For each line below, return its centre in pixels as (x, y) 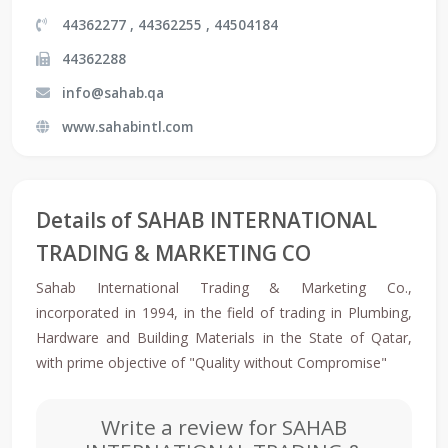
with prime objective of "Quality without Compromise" (211, 362)
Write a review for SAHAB (224, 426)
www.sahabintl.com (127, 126)
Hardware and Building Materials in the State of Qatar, (224, 337)
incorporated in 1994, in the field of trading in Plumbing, (224, 312)
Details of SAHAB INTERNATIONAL (206, 219)
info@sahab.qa (113, 92)
